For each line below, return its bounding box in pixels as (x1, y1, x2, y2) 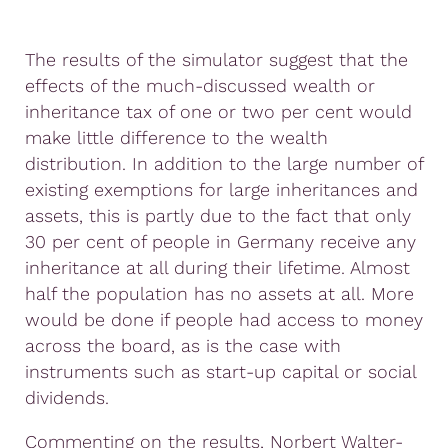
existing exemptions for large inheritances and (25, 178, 418, 200)
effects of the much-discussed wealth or (25, 74, 375, 96)
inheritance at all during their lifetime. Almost (25, 256, 410, 278)
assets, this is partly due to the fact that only (25, 204, 411, 226)
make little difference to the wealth (25, 126, 328, 148)
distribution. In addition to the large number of (25, 152, 423, 174)
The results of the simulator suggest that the (25, 48, 408, 70)
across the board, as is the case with (25, 334, 341, 356)
